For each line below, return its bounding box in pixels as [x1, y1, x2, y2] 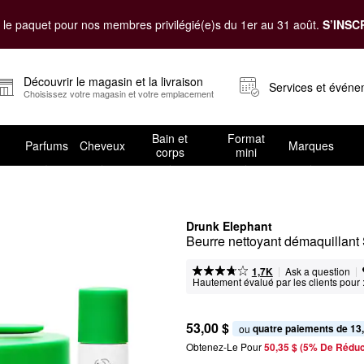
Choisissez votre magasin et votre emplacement [24, 87, 214, 100]
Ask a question [284, 264, 350, 278]
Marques [288, 136, 334, 154]
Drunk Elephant [186, 218, 272, 234]
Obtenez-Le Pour [186, 340, 262, 353]
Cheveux [79, 136, 125, 154]
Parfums [24, 136, 68, 154]
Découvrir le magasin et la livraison [24, 73, 203, 89]
